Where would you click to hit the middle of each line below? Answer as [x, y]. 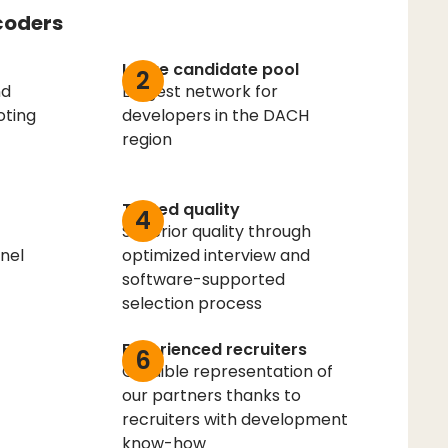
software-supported [203, 279]
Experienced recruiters [214, 349]
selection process [191, 303]
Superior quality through [216, 231]
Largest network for [199, 91]
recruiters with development [234, 419]
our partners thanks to [211, 395]
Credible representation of [227, 371]
